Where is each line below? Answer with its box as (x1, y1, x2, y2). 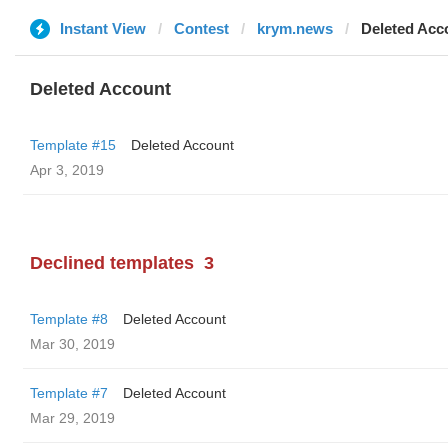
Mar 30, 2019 (30, 336, 115, 352)
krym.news (257, 20, 333, 37)
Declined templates (30, 253, 194, 273)
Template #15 (30, 137, 116, 153)
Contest (174, 20, 229, 37)
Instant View (60, 20, 146, 37)
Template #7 (30, 385, 108, 401)
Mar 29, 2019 (30, 410, 115, 426)
